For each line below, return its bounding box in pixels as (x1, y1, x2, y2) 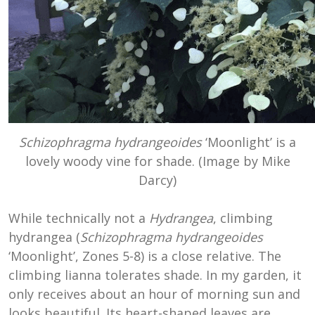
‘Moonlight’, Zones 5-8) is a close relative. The (8, 247, 281, 265)
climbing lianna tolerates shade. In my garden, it (8, 266, 302, 284)
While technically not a (8, 210, 149, 227)
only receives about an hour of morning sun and (8, 285, 300, 303)
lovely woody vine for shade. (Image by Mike (25, 153, 290, 170)
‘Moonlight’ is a (202, 134, 296, 151)
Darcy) (139, 172, 176, 189)
